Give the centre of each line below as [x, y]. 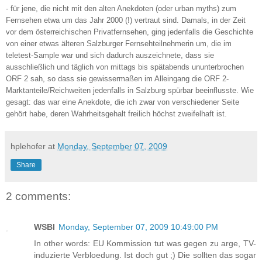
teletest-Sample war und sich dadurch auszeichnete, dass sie [110, 56]
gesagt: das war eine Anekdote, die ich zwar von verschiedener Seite [123, 102]
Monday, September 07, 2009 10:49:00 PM [138, 227]
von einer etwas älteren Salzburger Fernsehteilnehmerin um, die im [119, 44]
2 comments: [38, 196]
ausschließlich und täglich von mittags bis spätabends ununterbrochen [125, 67]
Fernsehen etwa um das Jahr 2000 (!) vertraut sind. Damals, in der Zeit [126, 20]
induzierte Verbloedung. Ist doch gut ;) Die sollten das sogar [145, 255]
